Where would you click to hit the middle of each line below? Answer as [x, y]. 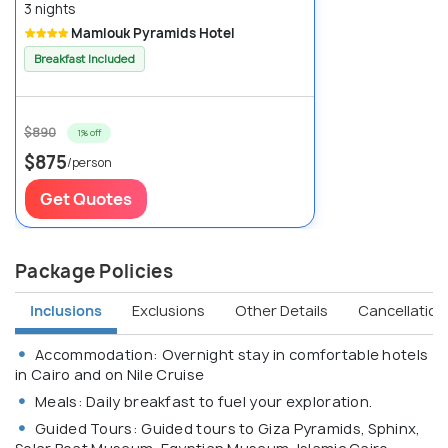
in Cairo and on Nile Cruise [110, 374]
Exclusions [168, 311]
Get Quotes [86, 198]
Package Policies [94, 271]
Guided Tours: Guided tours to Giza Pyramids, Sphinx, [228, 428]
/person [89, 162]
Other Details [281, 311]
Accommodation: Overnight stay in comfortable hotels [232, 354]
